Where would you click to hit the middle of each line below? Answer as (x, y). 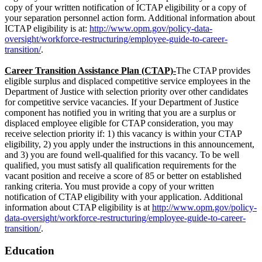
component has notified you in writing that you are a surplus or (120, 112)
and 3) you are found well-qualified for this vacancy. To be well (122, 154)
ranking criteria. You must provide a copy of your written (109, 186)
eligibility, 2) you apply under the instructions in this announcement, (130, 144)
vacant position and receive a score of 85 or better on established (123, 175)
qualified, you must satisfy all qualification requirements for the (120, 165)
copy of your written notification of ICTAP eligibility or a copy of (125, 7)
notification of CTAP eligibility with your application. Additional (124, 196)
